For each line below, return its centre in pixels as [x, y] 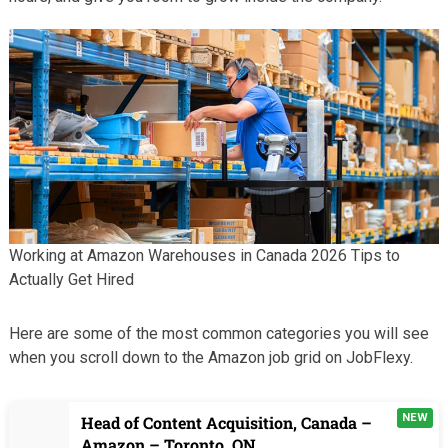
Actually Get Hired [71, 280]
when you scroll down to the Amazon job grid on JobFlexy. [210, 358]
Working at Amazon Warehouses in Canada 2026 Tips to [204, 256]
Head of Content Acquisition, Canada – [226, 423]
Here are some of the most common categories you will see [218, 334]
